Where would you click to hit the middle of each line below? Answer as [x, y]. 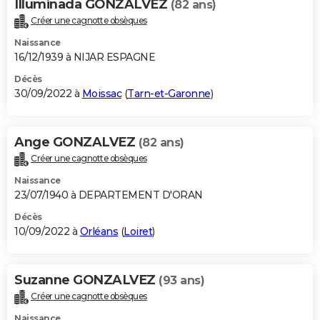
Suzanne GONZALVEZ [86, 280]
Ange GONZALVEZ [76, 142]
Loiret [138, 231]
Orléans [99, 231]
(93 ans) [181, 280]
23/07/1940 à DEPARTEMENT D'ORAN [109, 195]
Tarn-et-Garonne [169, 93]
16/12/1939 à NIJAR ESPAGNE [85, 57]
